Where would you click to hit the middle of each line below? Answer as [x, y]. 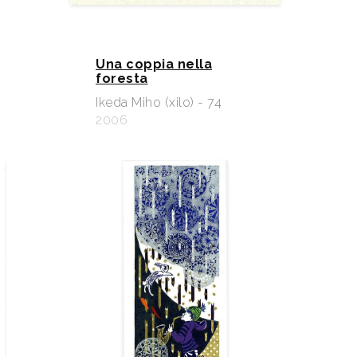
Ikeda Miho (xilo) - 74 [159, 102]
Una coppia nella [154, 64]
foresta [122, 78]
